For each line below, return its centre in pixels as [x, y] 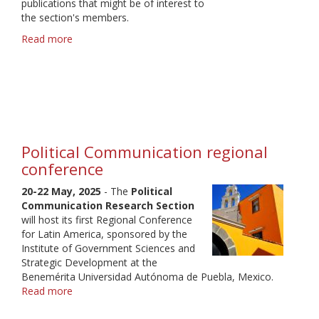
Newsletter [98, 68]
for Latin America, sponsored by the [104, 234]
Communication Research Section [108, 206]
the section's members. [75, 18]
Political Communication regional [145, 152]
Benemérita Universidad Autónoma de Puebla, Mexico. [147, 277]
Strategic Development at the [89, 263]
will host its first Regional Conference [107, 220]
